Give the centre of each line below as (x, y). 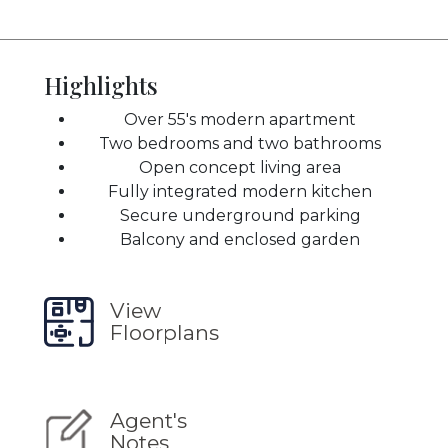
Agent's (148, 421)
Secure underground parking (240, 216)
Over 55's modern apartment (240, 120)
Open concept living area (240, 168)
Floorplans (164, 333)
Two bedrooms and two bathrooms (240, 144)
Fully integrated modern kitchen (240, 192)
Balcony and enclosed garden (240, 240)
